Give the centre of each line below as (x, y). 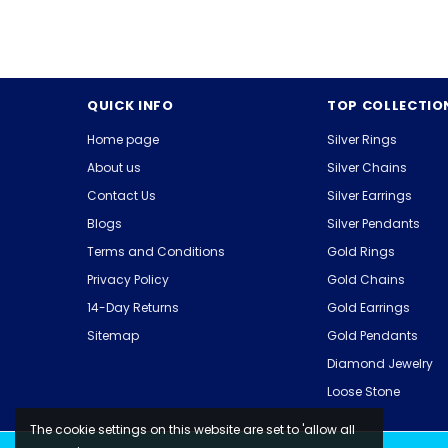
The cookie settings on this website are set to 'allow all (192, 429)
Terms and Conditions (156, 252)
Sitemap (113, 336)
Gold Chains (366, 280)
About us (114, 168)
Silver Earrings (369, 196)
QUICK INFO (130, 106)
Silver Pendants (373, 224)
